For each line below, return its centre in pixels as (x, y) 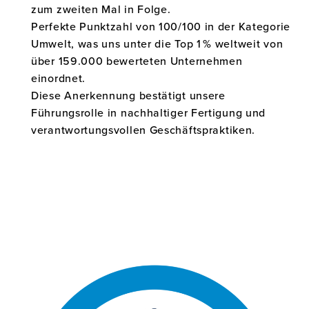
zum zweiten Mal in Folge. (101, 9)
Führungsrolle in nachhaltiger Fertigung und (149, 112)
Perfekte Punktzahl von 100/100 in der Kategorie (161, 26)
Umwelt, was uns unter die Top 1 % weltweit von (157, 43)
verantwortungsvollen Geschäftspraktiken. (143, 130)
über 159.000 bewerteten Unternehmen (137, 61)
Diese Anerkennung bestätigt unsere (128, 95)
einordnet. (58, 78)
